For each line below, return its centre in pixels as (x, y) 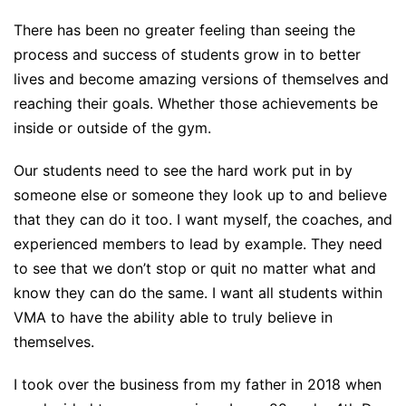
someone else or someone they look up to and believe (200, 194)
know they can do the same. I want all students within (198, 292)
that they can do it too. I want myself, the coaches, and (203, 219)
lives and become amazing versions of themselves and (201, 79)
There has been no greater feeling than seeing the (184, 30)
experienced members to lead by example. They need (198, 243)
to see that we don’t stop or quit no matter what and (195, 268)
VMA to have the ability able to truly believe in (173, 317)
